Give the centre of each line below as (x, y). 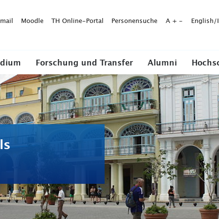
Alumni (162, 63)
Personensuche (134, 21)
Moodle (32, 21)
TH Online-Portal (77, 21)
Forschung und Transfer (84, 63)
